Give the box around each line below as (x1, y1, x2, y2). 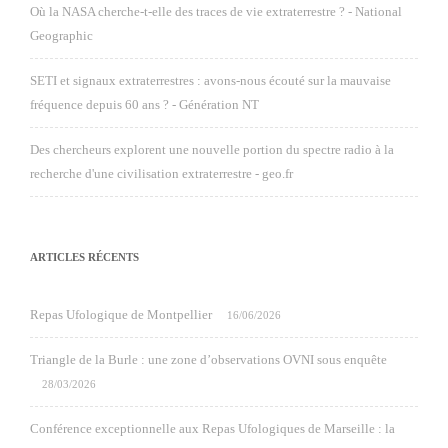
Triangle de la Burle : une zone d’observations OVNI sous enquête (30, 352, 387, 367)
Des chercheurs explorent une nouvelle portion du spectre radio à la (30, 142, 394, 157)
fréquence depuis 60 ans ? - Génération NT (30, 97, 259, 112)
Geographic (30, 28, 93, 43)
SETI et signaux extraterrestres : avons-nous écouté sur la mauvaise (30, 73, 391, 88)
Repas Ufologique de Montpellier (30, 307, 212, 322)
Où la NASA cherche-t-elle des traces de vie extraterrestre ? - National (30, 4, 402, 19)
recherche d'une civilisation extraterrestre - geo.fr (30, 166, 293, 181)
